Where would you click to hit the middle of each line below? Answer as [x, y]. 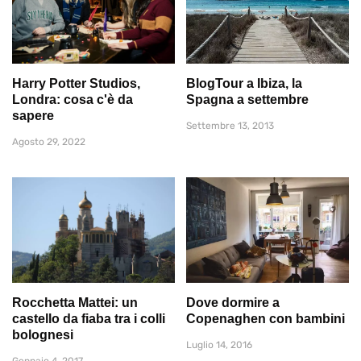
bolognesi [43, 335]
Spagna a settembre [247, 99]
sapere [33, 115]
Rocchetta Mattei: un [75, 303]
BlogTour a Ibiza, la [244, 83]
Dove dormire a [233, 303]
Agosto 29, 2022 [49, 141]
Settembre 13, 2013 [230, 125]
